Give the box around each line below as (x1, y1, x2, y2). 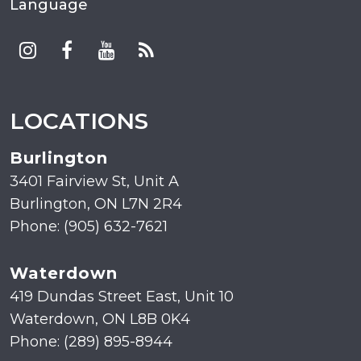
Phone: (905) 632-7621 (10, 218, 168, 236)
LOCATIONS (10, 107, 148, 135)
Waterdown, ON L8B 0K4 (10, 310, 190, 329)
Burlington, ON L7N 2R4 (10, 195, 182, 214)
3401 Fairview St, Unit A (10, 172, 179, 191)
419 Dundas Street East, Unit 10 (10, 288, 234, 306)
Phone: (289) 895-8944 (10, 333, 172, 351)
